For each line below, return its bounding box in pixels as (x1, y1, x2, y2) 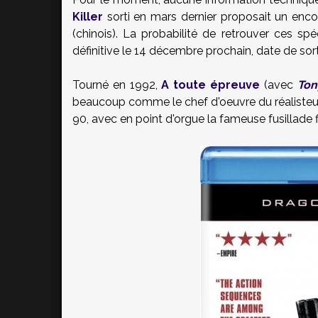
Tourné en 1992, (72, 78, 162, 92)
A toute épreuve (161, 78, 261, 92)
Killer (72, 10, 103, 23)
